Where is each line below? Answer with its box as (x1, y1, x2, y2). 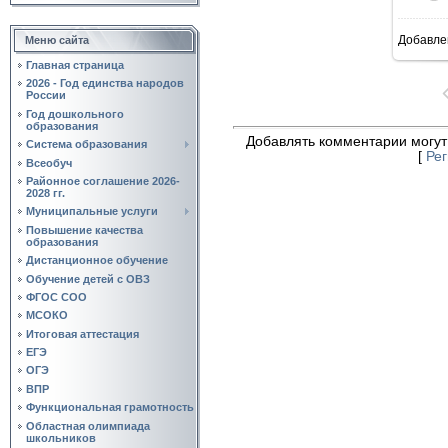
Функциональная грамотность (26, 401, 194, 414)
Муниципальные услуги (26, 205, 158, 218)
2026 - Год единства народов (26, 77, 184, 90)
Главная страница (26, 59, 124, 71)
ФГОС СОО (26, 290, 87, 303)
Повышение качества (26, 223, 143, 236)
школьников (26, 431, 96, 444)
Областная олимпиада (26, 419, 150, 432)
